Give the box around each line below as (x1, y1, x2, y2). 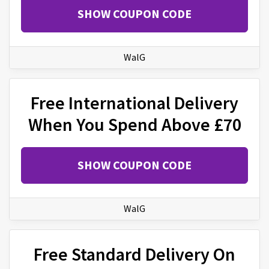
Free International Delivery (31, 91, 238, 115)
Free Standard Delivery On (34, 243, 235, 266)
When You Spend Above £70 (28, 113, 241, 136)
